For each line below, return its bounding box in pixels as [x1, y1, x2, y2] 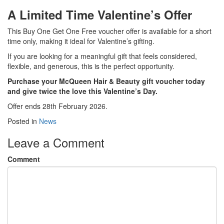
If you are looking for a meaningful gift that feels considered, [7, 51, 197, 61]
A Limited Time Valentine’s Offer [7, 6, 192, 23]
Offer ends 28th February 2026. [7, 101, 107, 111]
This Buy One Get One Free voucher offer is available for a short [7, 26, 211, 36]
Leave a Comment [7, 133, 104, 151]
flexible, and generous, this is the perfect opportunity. [7, 61, 174, 71]
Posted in [7, 116, 39, 126]
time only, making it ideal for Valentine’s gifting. [7, 36, 154, 46]
